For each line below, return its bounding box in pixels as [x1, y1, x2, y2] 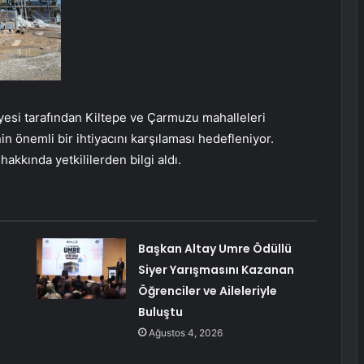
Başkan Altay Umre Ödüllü [137, 240, 292, 258]
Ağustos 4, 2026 [148, 327, 223, 340]
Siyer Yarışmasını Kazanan [137, 262, 294, 279]
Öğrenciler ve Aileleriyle [137, 283, 277, 300]
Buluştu [137, 304, 183, 321]
